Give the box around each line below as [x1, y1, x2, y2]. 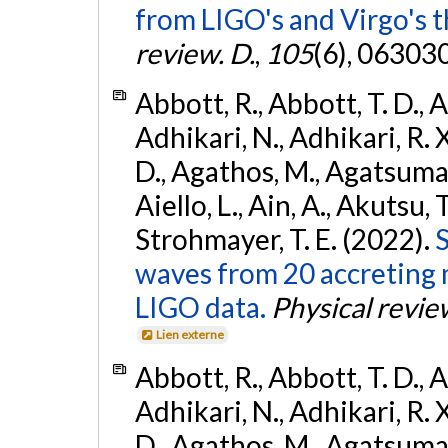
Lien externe [156, 326, 225, 342]
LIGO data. [134, 289, 266, 324]
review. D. [134, 36, 255, 71]
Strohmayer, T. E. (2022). [134, 221, 435, 256]
